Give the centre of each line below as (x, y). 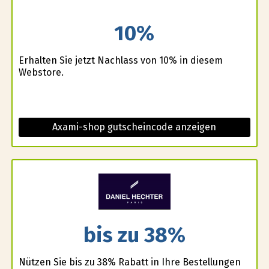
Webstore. (41, 73)
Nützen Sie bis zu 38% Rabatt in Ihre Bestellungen (129, 262)
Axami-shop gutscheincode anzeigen (134, 127)
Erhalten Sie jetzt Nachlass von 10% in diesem (120, 61)
